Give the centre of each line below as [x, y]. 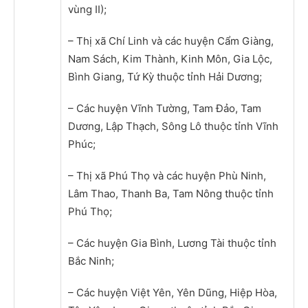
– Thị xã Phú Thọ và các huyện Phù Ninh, [167, 175]
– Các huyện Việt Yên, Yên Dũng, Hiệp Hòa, [173, 292]
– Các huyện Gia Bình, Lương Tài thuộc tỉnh [172, 243]
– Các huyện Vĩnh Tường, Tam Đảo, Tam [165, 108]
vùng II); [87, 9]
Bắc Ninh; [91, 261]
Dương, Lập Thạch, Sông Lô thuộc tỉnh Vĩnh [173, 126]
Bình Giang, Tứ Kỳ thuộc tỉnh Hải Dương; [165, 76]
